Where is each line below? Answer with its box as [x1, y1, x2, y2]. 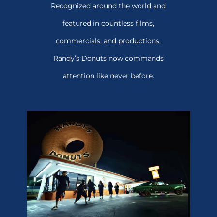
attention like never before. [62, 71, 154, 80]
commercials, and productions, [56, 36, 161, 46]
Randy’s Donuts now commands [53, 54, 164, 63]
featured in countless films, [62, 19, 155, 28]
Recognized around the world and [51, 1, 166, 11]
